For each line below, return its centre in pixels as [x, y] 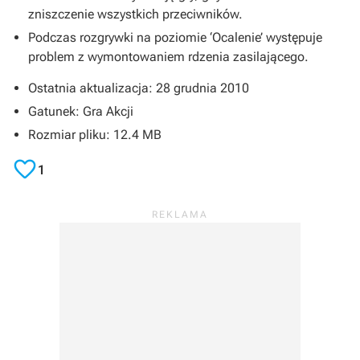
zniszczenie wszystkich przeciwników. [135, 14]
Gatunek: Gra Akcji [81, 112]
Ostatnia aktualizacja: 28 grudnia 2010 [139, 88]
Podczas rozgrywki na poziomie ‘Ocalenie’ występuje [175, 38]
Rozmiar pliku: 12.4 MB [95, 135]
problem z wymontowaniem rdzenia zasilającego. [168, 57]
